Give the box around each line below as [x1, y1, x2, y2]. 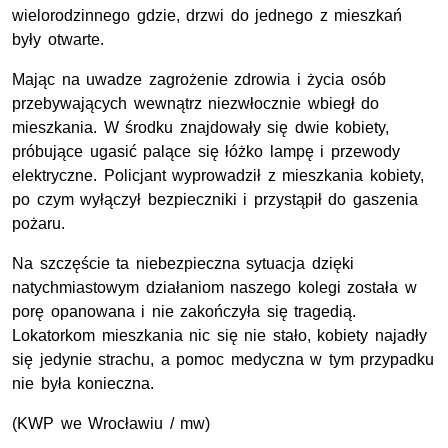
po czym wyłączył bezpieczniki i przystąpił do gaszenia [12, 191, 418, 209]
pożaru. [12, 215, 65, 233]
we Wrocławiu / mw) [60, 415, 211, 433]
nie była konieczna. [12, 375, 155, 393]
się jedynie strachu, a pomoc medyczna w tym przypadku [12, 351, 435, 369]
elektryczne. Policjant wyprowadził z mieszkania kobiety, [12, 167, 424, 185]
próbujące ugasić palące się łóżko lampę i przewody [12, 143, 400, 161]
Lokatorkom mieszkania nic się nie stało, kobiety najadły [12, 327, 427, 345]
